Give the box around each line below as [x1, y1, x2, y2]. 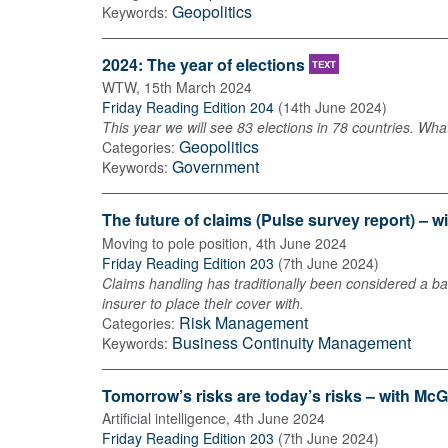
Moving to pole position [102, 232, 248, 253]
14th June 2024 [283, 97, 382, 118]
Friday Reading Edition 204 [102, 97, 274, 118]
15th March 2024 [144, 77, 252, 98]
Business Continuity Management [172, 330, 411, 354]
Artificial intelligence [102, 407, 226, 428]
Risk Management [179, 310, 308, 334]
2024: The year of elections [102, 53, 305, 77]
